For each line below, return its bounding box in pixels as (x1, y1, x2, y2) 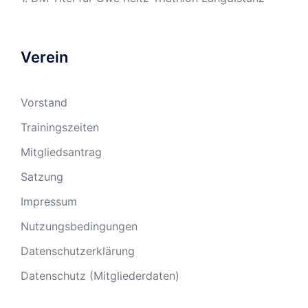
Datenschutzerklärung (21, 243, 135, 258)
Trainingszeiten (21, 120, 99, 134)
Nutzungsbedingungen (21, 219, 137, 233)
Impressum (21, 194, 77, 208)
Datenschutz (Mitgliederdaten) (21, 268, 179, 283)
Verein (21, 47, 68, 66)
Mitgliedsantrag (21, 144, 102, 159)
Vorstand (21, 95, 67, 109)
